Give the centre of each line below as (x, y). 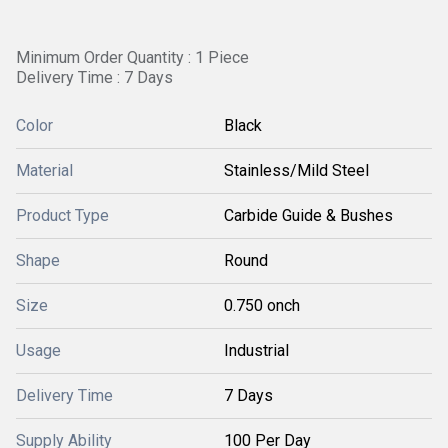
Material (44, 170)
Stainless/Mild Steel (296, 170)
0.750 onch (262, 305)
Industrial (256, 350)
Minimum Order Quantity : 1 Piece (132, 57)
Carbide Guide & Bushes (308, 215)
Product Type (62, 215)
